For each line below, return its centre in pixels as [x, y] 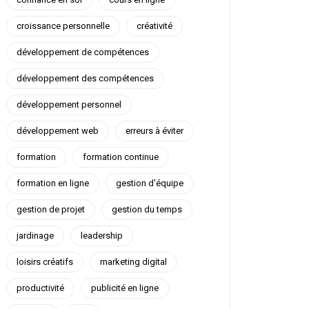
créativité [154, 26]
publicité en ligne [125, 288]
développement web [58, 131]
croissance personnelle [63, 26]
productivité [40, 288]
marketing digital [133, 262]
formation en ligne [53, 183]
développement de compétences [83, 52]
